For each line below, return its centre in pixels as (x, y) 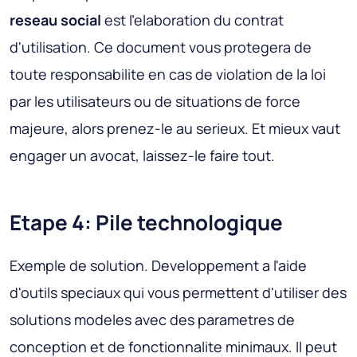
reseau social (55, 20)
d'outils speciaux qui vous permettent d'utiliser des (178, 293)
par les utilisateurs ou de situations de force (155, 102)
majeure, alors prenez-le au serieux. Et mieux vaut (175, 129)
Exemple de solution (77, 266)
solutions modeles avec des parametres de (152, 320)
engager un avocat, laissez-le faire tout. (142, 156)
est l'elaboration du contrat (192, 20)
